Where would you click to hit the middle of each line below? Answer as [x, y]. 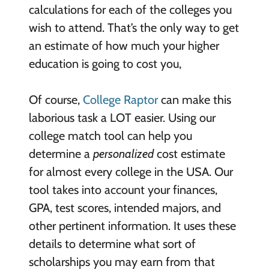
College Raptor [120, 100]
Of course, [56, 100]
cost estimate [189, 154]
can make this [194, 100]
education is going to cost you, [105, 64]
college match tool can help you [110, 136]
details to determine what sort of [112, 244]
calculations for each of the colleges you [130, 10]
